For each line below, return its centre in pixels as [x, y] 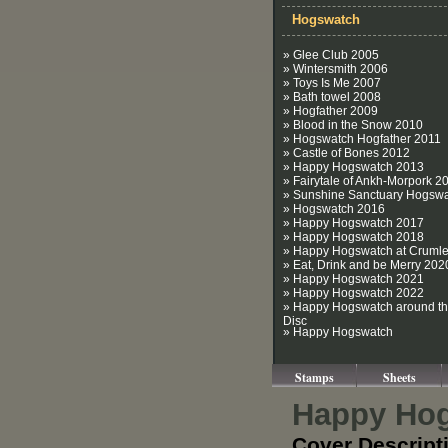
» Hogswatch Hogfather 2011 [362, 139]
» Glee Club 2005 [331, 55]
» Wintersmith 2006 [335, 69]
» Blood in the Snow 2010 [353, 125]
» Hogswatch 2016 [334, 209]
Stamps [314, 377]
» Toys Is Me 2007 [332, 83]
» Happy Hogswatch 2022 [353, 293]
